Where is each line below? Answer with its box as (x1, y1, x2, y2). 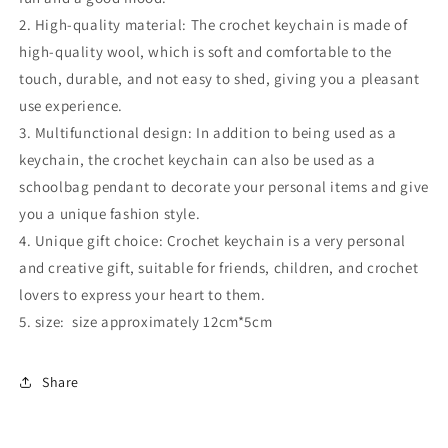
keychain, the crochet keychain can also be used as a (19, 150, 376, 169)
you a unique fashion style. (19, 204, 201, 223)
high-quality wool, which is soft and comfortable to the (19, 42, 393, 61)
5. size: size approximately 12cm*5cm (19, 312, 273, 331)
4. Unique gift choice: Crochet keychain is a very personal (19, 231, 406, 250)
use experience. (19, 96, 123, 115)
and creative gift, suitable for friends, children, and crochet (19, 258, 419, 277)
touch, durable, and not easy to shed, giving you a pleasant (19, 69, 420, 88)
